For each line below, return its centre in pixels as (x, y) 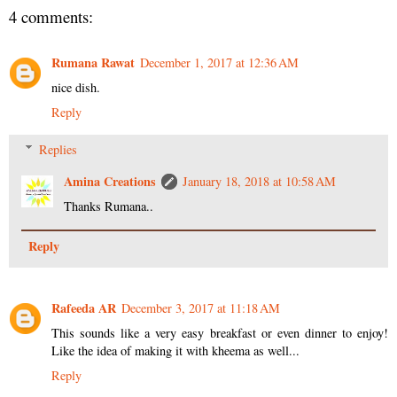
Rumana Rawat (93, 63)
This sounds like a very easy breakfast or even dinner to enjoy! (220, 332)
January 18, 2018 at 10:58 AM (260, 181)
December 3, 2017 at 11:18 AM (201, 307)
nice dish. (76, 88)
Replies (58, 149)
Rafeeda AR (84, 307)
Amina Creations (110, 181)
